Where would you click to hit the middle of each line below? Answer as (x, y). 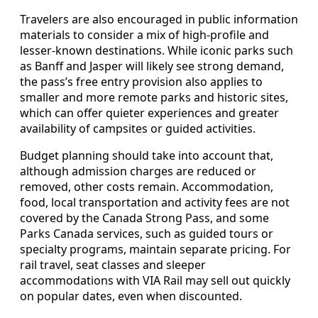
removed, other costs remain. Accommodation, (147, 186)
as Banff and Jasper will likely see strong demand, (152, 66)
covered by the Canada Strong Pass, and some (144, 218)
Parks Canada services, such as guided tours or (147, 233)
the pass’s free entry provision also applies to (141, 81)
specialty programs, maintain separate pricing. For (155, 249)
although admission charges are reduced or (138, 171)
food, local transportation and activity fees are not (155, 202)
